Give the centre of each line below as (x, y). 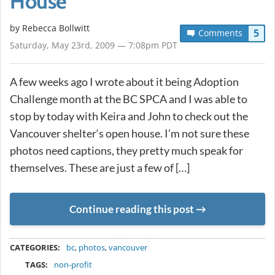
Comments (220, 33)
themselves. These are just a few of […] (100, 167)
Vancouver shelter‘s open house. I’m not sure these (130, 133)
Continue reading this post (131, 209)
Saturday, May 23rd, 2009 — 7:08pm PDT (94, 45)
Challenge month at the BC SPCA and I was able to (129, 99)
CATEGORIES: (35, 248)
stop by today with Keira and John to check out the (129, 116)
